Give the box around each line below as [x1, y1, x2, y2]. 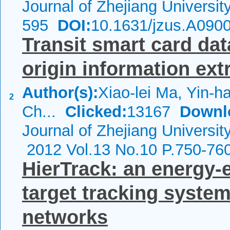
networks [22, 206, 108, 228]
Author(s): [22, 84, 98, 102]
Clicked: [65, 103, 127, 121]
